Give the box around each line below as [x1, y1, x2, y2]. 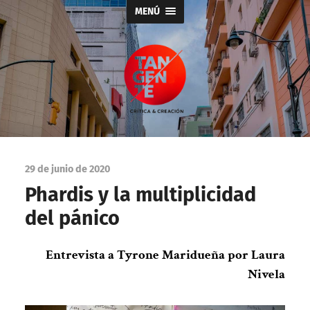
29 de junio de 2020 [24, 163, 110, 175]
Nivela [248, 266, 286, 284]
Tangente [154, 113, 200, 126]
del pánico [24, 206, 120, 230]
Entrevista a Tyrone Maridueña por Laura [46, 246, 286, 264]
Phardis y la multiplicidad [24, 182, 256, 207]
